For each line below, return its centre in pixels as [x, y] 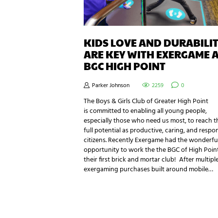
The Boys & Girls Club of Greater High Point [146, 102]
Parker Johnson [111, 86]
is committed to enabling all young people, [145, 111]
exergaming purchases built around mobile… [148, 170]
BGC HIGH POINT [125, 66]
